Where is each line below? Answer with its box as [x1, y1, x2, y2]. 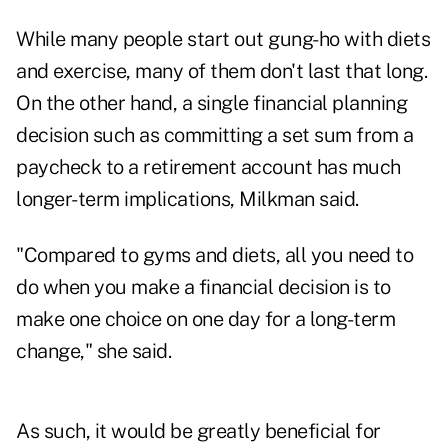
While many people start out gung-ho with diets [16, 27, 430, 52]
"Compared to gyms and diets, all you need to [16, 243, 413, 268]
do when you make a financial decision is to [16, 275, 391, 300]
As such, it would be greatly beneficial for [16, 419, 381, 444]
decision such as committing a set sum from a [16, 123, 413, 148]
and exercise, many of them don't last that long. [16, 59, 427, 84]
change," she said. [16, 339, 171, 364]
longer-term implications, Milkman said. [16, 187, 359, 212]
